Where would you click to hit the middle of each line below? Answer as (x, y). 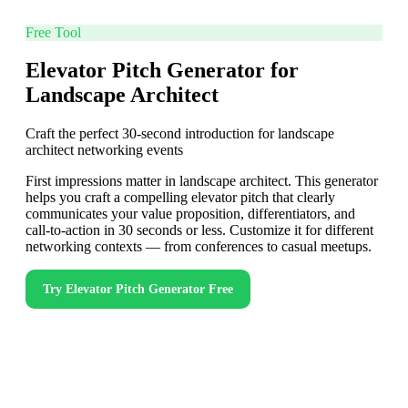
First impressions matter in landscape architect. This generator (202, 181)
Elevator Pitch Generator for (162, 71)
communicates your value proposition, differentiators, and (190, 214)
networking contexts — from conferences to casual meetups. (199, 247)
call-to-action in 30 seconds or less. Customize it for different (199, 230)
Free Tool (53, 32)
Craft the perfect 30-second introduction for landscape (180, 134)
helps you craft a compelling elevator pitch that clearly (180, 198)
